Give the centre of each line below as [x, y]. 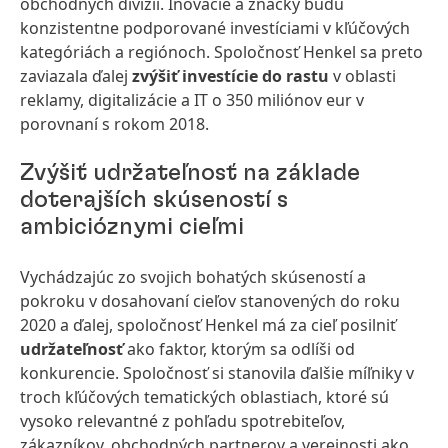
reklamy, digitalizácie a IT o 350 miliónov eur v [192, 100]
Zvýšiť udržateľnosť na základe [190, 173]
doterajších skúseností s [154, 200]
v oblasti [362, 76]
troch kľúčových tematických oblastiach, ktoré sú [204, 397]
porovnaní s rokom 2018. [114, 124]
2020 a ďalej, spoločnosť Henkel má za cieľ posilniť [208, 325]
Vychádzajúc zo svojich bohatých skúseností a [193, 277]
